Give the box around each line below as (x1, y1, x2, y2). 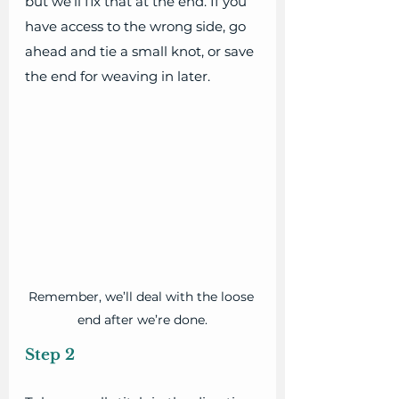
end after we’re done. (77, 312, 208, 329)
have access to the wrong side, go (25, 18, 249, 36)
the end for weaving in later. (25, 68, 210, 85)
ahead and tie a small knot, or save (25, 43, 257, 61)
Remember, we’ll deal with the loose (28, 289, 257, 305)
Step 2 (25, 346, 75, 365)
